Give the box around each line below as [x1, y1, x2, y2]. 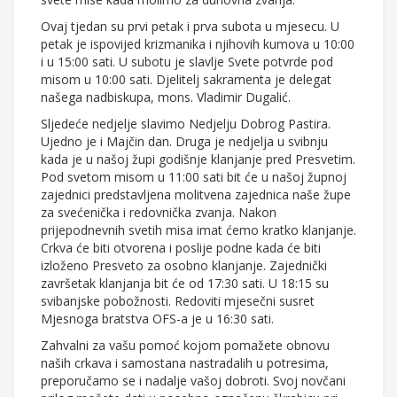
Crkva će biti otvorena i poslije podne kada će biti [41, 239, 321, 257]
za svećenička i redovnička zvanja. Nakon [41, 204, 276, 222]
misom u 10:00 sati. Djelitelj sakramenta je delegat [41, 71, 331, 89]
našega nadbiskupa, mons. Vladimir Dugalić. [41, 89, 291, 106]
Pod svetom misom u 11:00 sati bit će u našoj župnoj [41, 168, 346, 186]
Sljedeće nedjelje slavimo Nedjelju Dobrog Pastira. [41, 115, 331, 133]
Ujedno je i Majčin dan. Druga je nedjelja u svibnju [41, 133, 328, 151]
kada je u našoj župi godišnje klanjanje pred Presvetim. [41, 151, 355, 168]
